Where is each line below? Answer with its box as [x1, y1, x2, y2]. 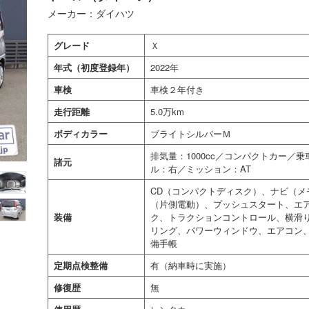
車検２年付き [150, 83, 204, 96]
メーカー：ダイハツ [48, 6, 134, 20]
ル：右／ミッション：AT [150, 162, 251, 175]
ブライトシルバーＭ [150, 127, 231, 140]
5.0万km [150, 105, 184, 118]
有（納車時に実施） [150, 259, 231, 272]
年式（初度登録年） [54, 61, 134, 74]
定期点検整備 [54, 259, 108, 272]
